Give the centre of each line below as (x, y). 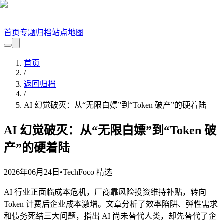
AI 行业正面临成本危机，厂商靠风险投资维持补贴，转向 (105, 192)
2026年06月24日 (32, 172)
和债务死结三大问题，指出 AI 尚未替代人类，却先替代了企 (110, 216)
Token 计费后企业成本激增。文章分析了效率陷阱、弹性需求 (111, 204)
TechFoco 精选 (88, 172)
